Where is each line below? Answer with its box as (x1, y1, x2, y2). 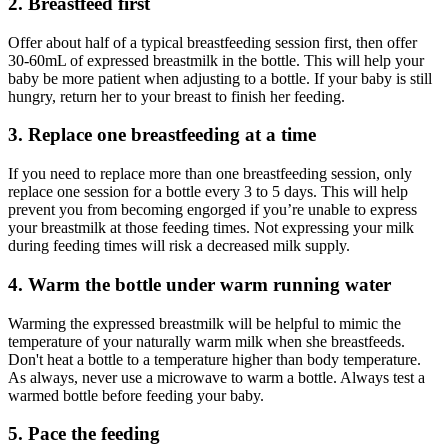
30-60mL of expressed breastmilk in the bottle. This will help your (8, 51, 424, 69)
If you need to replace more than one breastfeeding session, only (8, 165, 412, 183)
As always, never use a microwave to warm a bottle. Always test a (8, 368, 425, 386)
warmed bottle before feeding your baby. (8, 386, 264, 404)
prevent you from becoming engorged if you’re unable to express (8, 201, 417, 219)
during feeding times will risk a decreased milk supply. (8, 237, 350, 255)
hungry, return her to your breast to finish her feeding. (8, 87, 345, 105)
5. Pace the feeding (8, 423, 160, 445)
